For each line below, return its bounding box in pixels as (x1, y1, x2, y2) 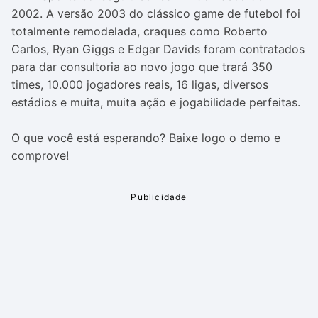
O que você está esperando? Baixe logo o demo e (11, 131, 280, 145)
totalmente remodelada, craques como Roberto (11, 24, 268, 38)
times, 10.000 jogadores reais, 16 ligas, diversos (11, 77, 268, 92)
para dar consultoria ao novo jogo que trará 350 (11, 60, 273, 74)
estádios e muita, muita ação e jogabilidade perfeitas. (11, 95, 300, 109)
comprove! (11, 148, 69, 163)
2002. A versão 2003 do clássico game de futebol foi (11, 6, 300, 21)
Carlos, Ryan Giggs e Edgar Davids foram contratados (11, 42, 305, 56)
